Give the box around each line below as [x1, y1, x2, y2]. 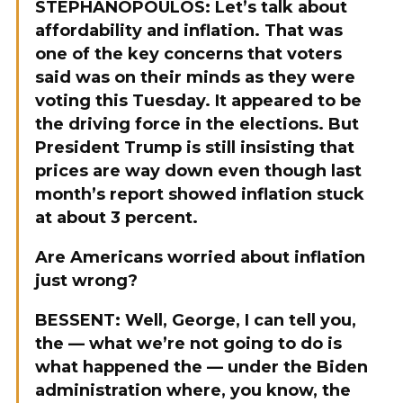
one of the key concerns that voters [35, 44, 342, 64]
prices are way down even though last [35, 161, 362, 181]
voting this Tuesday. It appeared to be [35, 91, 362, 111]
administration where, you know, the [35, 381, 351, 400]
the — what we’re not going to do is [35, 334, 342, 354]
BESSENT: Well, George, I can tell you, [35, 310, 356, 330]
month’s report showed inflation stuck [35, 184, 364, 204]
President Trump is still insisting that [35, 138, 354, 157]
